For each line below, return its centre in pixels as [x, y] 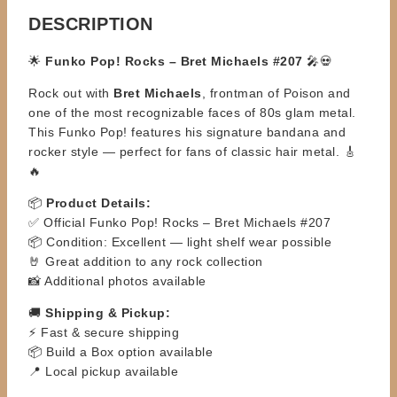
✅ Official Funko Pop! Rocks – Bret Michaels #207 [179, 222]
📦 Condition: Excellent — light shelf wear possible [180, 241]
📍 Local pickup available [103, 371]
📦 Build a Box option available [121, 351]
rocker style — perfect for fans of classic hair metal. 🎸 [192, 151]
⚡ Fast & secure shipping [104, 332]
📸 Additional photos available [117, 280]
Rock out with [71, 93]
